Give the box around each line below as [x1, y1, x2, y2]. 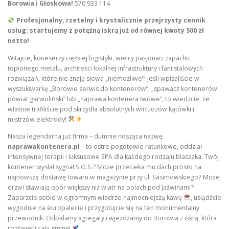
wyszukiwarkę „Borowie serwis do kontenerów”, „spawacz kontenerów [8, 84, 217, 93]
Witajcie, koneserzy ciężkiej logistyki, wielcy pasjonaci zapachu [8, 53, 190, 62]
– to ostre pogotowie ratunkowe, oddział [80, 142, 202, 151]
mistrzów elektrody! [8, 114, 68, 124]
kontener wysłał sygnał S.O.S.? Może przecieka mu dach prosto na [8, 162, 201, 171]
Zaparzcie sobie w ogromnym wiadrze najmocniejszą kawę [8, 193, 184, 202]
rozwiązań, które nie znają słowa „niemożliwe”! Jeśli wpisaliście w [8, 74, 199, 83]
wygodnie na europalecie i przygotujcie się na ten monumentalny [8, 203, 199, 212]
